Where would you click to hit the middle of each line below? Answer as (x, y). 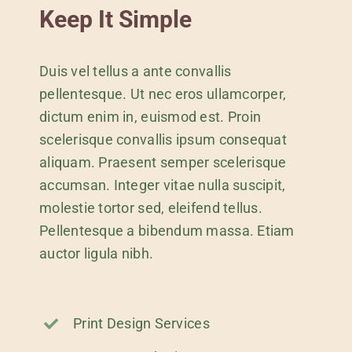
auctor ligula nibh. (96, 254)
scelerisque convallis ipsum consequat (163, 140)
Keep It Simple (115, 20)
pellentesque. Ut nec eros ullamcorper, (163, 94)
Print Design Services (141, 324)
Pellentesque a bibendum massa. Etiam (167, 231)
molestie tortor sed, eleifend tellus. (150, 208)
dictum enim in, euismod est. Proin (150, 117)
